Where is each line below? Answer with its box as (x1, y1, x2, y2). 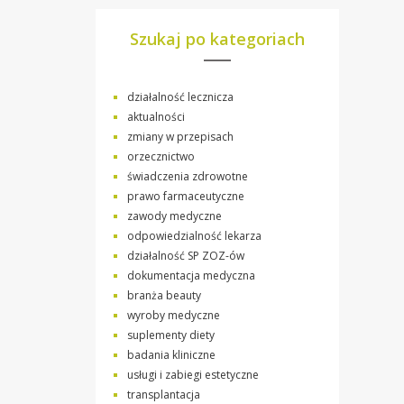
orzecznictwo (127, 148, 195, 164)
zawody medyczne (127, 207, 222, 224)
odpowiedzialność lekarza (127, 227, 262, 243)
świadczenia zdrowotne (127, 168, 248, 184)
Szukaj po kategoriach (130, 27, 305, 50)
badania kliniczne (127, 346, 216, 363)
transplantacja (127, 386, 200, 402)
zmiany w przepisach (127, 128, 234, 144)
